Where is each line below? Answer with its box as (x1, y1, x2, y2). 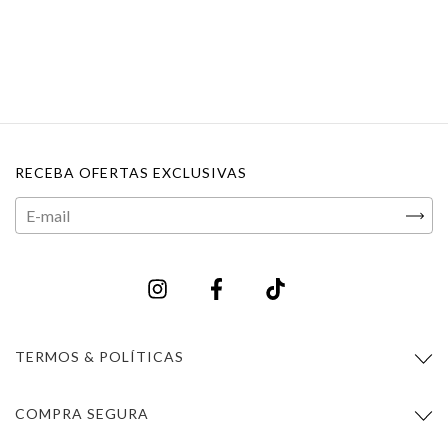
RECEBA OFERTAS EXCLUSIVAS (15, 164, 247, 182)
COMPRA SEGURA (15, 404, 149, 422)
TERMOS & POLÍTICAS (15, 347, 184, 365)
